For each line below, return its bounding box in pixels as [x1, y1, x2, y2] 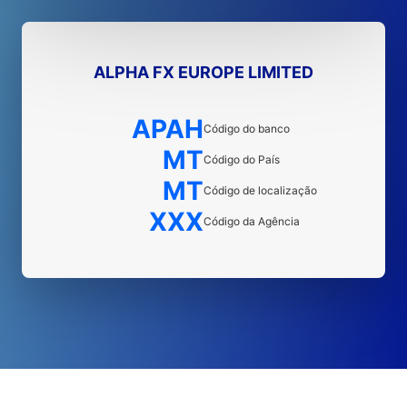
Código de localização [203, 184, 317, 197]
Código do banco [203, 122, 290, 135]
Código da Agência [203, 214, 300, 228]
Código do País [203, 153, 280, 166]
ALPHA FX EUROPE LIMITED [94, 63, 313, 82]
